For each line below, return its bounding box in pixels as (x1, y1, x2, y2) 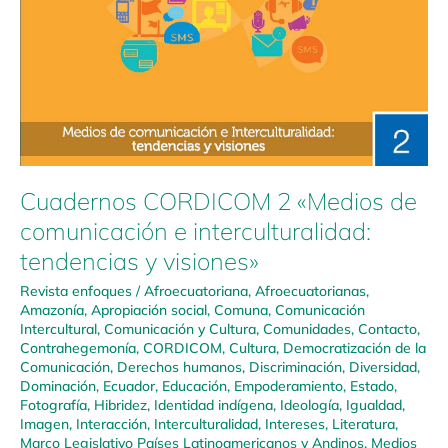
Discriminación (249, 357, 342, 375)
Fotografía (20, 395, 87, 413)
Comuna (214, 300, 268, 318)
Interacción (76, 414, 147, 432)
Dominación (20, 376, 96, 394)
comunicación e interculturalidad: (20, 216, 371, 247)
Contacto (358, 319, 417, 337)
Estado (350, 376, 394, 394)
